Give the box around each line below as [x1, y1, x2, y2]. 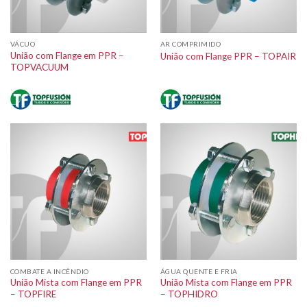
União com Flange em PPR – [10, 50, 124, 62]
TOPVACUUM [10, 62, 69, 73]
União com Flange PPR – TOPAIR [160, 50, 296, 62]
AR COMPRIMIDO [160, 40, 221, 49]
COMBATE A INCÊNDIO [10, 267, 89, 275]
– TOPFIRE [10, 288, 56, 300]
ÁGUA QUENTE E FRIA [160, 267, 238, 275]
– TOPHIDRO [160, 288, 218, 300]
